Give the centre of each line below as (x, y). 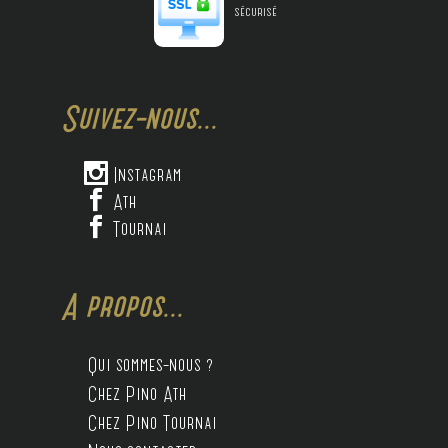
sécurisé (255, 12)
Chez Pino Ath (137, 393)
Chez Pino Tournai (152, 422)
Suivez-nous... (137, 118)
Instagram (144, 174)
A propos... (120, 306)
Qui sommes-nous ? (150, 364)
